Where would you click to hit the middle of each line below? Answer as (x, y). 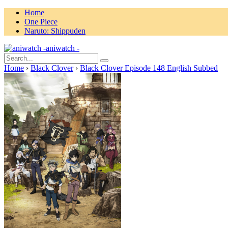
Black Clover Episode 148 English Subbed (149, 68)
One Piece (41, 22)
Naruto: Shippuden (55, 31)
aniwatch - (63, 48)
